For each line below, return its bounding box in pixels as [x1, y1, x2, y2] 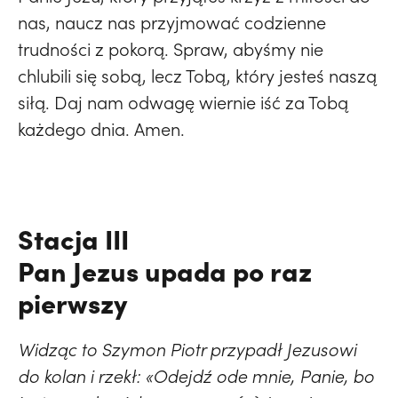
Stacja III [18, 219, 129, 258]
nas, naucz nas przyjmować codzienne [18, 11, 326, 35]
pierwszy [18, 283, 127, 322]
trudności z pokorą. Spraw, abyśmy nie [18, 37, 323, 61]
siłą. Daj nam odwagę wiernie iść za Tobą [18, 91, 348, 115]
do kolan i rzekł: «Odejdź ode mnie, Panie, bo [18, 364, 374, 388]
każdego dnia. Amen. [18, 117, 185, 141]
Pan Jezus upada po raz [18, 251, 312, 290]
